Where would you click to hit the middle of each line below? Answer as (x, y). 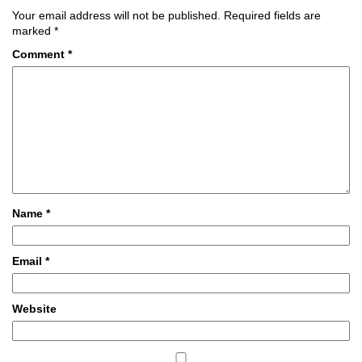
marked (33, 31)
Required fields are (272, 15)
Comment (40, 54)
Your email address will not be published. (116, 15)
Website (34, 309)
